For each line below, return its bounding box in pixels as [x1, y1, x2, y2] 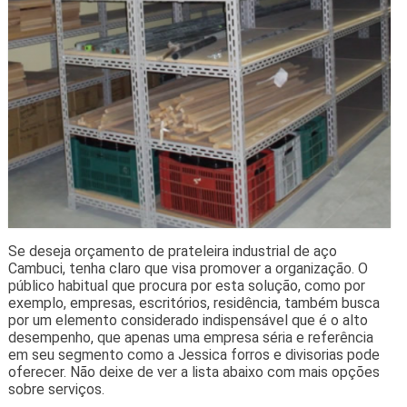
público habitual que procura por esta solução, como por [7, 277, 365, 295]
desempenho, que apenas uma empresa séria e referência [7, 329, 373, 347]
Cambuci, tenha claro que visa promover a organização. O [7, 260, 368, 278]
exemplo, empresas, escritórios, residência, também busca [7, 294, 380, 313]
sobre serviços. [7, 381, 104, 399]
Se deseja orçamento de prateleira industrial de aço [7, 243, 337, 261]
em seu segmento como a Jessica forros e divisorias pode [7, 346, 380, 364]
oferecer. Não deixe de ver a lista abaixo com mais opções [7, 363, 380, 382]
